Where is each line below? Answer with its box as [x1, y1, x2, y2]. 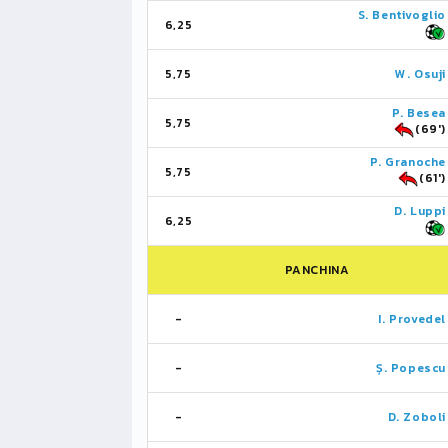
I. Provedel [378, 310, 446, 328]
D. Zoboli [387, 408, 446, 426]
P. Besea [392, 104, 446, 122]
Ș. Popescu [376, 359, 446, 377]
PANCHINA [284, 261, 350, 279]
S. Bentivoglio [357, 6, 446, 24]
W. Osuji [395, 65, 446, 83]
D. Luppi [394, 202, 446, 220]
